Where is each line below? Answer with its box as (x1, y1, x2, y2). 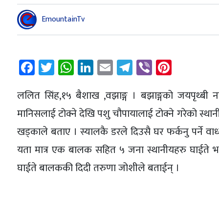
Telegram (132, 54, 193, 81)
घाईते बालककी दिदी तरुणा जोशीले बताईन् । (17, 159, 179, 177)
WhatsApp (73, 54, 141, 81)
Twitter (54, 54, 103, 81)
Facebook (34, 54, 96, 81)
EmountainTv (41, 12, 85, 26)
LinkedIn (93, 54, 148, 81)
